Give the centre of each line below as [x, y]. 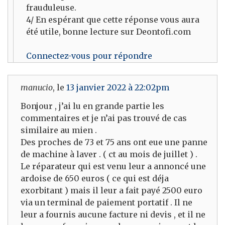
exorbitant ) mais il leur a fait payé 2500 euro [111, 190]
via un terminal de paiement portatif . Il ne [106, 202]
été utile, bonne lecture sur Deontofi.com [108, 32]
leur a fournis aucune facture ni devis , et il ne [113, 214]
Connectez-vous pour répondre [89, 56]
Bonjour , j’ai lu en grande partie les [92, 106]
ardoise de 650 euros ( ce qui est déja [95, 178]
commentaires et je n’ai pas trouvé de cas [104, 118]
